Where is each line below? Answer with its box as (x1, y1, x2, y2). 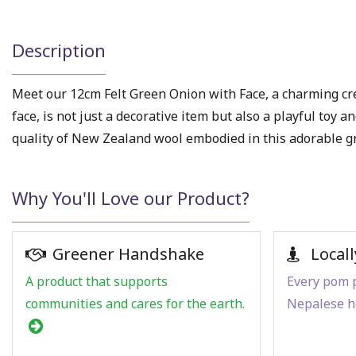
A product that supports (25, 273, 168, 291)
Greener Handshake (52, 243, 204, 265)
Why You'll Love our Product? (12, 186, 250, 211)
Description (12, 37, 106, 62)
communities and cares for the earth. (25, 295, 245, 313)
